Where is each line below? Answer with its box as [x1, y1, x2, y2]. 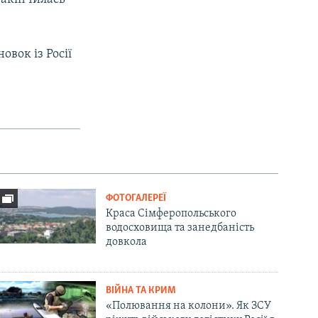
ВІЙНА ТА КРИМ [106, 285, 177, 296]
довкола [106, 236, 148, 248]
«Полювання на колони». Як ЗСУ [106, 300, 272, 312]
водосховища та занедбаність [106, 221, 255, 234]
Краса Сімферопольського [106, 207, 237, 219]
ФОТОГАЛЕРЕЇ [106, 192, 167, 204]
